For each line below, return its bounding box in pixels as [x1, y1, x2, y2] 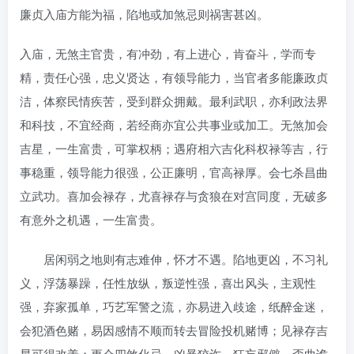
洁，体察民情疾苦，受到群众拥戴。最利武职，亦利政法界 [20, 92, 328, 109]
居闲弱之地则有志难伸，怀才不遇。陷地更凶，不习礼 [20, 250, 328, 267]
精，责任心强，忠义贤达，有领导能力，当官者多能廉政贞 [20, 68, 328, 85]
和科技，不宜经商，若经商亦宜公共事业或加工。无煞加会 [20, 115, 328, 133]
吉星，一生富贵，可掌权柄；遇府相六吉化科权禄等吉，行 [20, 139, 328, 156]
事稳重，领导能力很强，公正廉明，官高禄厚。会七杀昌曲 [20, 163, 328, 180]
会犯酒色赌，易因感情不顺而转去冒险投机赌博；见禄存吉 [20, 321, 328, 338]
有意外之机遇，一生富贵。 [20, 210, 162, 228]
